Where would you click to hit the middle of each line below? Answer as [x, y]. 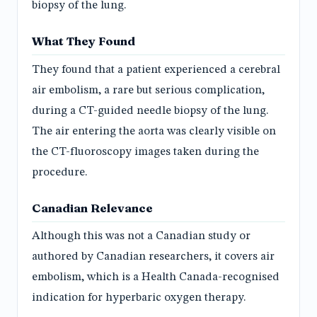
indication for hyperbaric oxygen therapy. [139, 298]
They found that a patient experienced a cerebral [156, 70]
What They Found [83, 41]
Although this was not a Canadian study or [141, 237]
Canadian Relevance [92, 208]
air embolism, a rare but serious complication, [148, 90]
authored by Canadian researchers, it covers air [153, 257]
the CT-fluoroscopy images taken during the [145, 152]
